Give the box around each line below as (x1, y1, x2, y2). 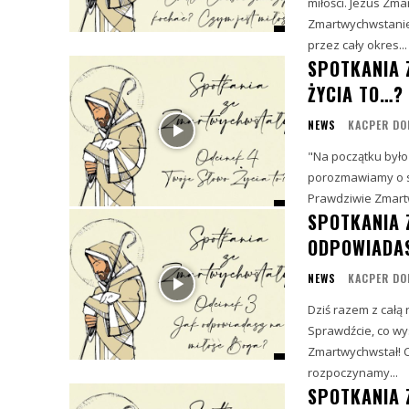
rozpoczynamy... (307, 363, 398, 381)
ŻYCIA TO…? (307, 79, 404, 108)
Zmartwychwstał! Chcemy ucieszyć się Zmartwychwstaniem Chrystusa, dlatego (307, 342, 404, 360)
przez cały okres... (307, 36, 407, 53)
